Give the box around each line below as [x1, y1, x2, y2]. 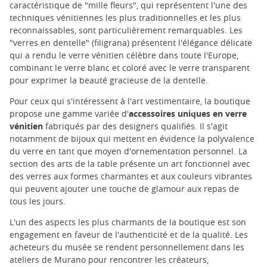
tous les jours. [10, 195, 66, 207]
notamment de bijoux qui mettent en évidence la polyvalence [10, 132, 254, 144]
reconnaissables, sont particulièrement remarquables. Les [10, 24, 243, 36]
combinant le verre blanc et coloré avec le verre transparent [10, 61, 250, 73]
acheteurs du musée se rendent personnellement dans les [10, 241, 244, 253]
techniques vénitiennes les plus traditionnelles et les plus [10, 11, 241, 23]
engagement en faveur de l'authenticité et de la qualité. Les [10, 229, 248, 241]
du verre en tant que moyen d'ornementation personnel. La [10, 145, 247, 157]
